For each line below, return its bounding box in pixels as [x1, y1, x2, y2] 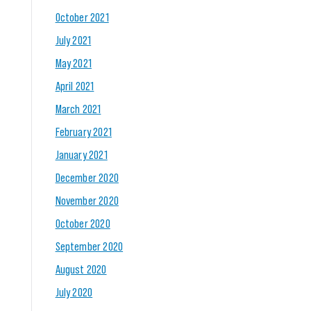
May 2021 [55, 54, 92, 70]
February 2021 [55, 123, 112, 139]
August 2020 [55, 260, 107, 276]
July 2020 [55, 283, 93, 299]
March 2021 [55, 100, 101, 116]
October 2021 [55, 8, 109, 24]
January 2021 [55, 146, 108, 162]
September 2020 [55, 237, 124, 253]
